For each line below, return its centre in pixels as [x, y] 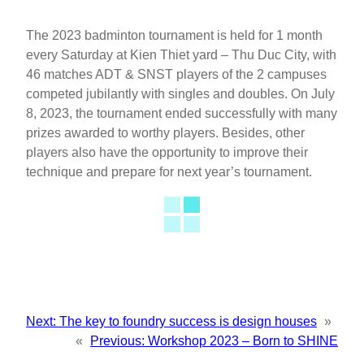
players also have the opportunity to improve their [167, 152]
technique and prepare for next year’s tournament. [169, 171]
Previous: [117, 340]
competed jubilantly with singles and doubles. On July [180, 93]
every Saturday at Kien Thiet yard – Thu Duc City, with [181, 54]
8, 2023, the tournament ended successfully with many [182, 113]
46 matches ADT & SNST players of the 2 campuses [176, 74]
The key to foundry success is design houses [188, 321]
